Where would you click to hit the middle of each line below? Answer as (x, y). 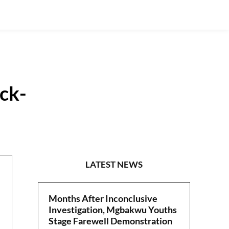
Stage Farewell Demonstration (111, 221)
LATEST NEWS (114, 165)
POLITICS (157, 117)
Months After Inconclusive (103, 199)
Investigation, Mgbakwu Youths (113, 210)
